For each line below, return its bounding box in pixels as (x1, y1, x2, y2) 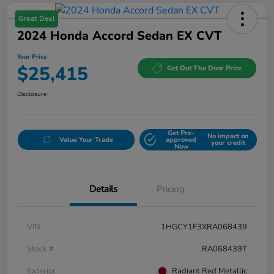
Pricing (157, 182, 185, 195)
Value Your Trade (59, 135, 113, 144)
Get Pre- (168, 128, 195, 138)
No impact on (207, 131, 249, 141)
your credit (210, 138, 245, 148)
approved (166, 135, 197, 144)
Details (89, 182, 117, 195)
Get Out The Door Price (167, 64, 242, 73)
